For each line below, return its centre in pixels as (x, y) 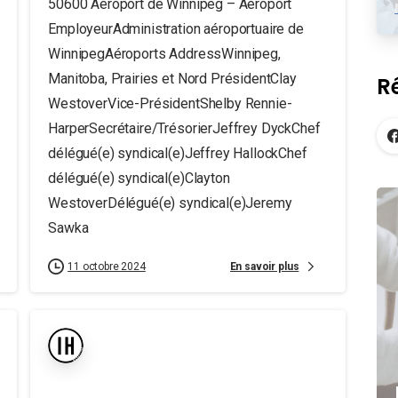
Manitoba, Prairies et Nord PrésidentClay (172, 79)
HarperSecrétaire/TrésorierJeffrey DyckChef (184, 128)
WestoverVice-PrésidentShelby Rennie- (170, 103)
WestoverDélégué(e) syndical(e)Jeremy (170, 203)
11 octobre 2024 (106, 267)
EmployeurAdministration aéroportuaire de (175, 29)
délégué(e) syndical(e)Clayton (139, 178)
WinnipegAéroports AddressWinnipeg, (164, 54)
